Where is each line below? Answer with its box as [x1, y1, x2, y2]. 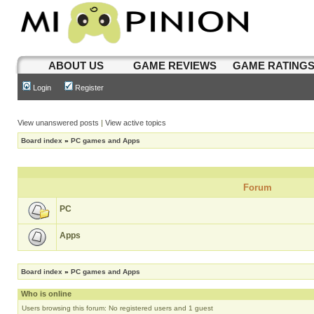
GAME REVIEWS [133, 60, 217, 71]
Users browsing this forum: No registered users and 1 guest [22, 304, 213, 312]
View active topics [105, 118, 166, 127]
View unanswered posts [18, 118, 99, 127]
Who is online [21, 289, 71, 298]
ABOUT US [48, 60, 104, 71]
